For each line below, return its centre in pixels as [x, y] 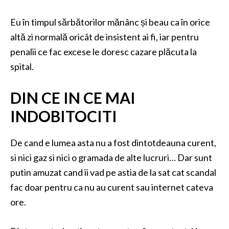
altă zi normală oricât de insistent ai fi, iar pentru [105, 37]
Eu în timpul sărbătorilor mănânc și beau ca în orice [110, 22]
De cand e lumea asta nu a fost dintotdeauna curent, [113, 143]
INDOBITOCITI [64, 116]
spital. [22, 66]
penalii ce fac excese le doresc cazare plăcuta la [104, 52]
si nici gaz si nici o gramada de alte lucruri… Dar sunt [111, 157]
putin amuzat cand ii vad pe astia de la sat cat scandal [113, 172]
